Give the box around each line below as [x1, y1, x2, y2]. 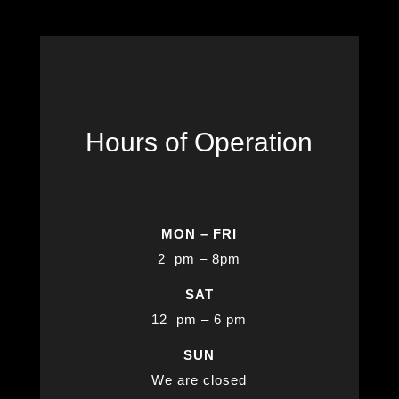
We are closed [151, 372, 248, 388]
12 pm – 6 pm [151, 312, 248, 328]
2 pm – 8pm [158, 251, 241, 267]
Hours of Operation [85, 127, 313, 158]
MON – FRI [161, 226, 238, 242]
